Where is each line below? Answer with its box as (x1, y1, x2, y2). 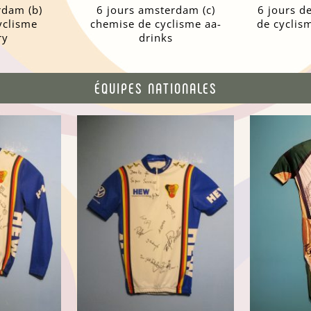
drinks (138, 31, 173, 45)
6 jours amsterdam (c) (96, 3, 215, 17)
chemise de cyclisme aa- (90, 17, 221, 31)
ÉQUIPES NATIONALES (94, 78, 217, 96)
